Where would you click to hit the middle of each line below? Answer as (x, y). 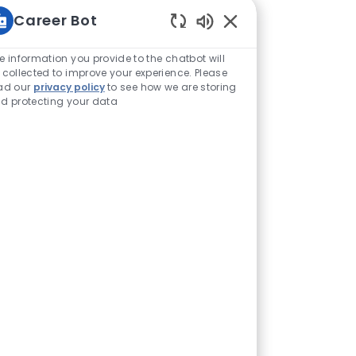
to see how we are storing (170, 87)
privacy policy (69, 87)
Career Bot (55, 20)
